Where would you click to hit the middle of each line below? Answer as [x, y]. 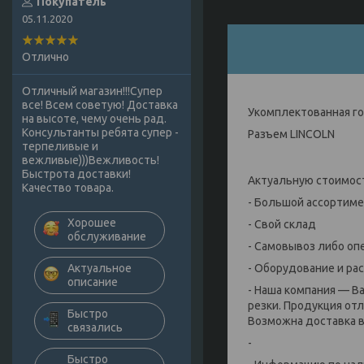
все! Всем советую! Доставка [100, 105]
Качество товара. [68, 188]
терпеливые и [60, 147]
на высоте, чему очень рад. [94, 119]
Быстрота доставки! [76, 174]
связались [95, 328]
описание [93, 282]
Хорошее [92, 223]
